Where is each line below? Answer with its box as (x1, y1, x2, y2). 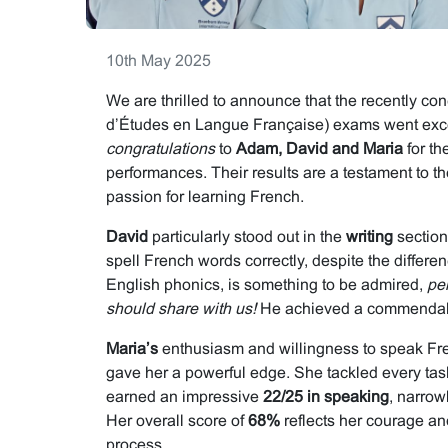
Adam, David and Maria (235, 139, 403, 157)
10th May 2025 (105, 51, 211, 69)
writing (345, 227, 393, 245)
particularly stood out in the (147, 227, 346, 245)
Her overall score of (105, 411, 248, 429)
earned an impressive (105, 387, 263, 405)
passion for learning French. (105, 187, 304, 205)
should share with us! (105, 299, 256, 317)
